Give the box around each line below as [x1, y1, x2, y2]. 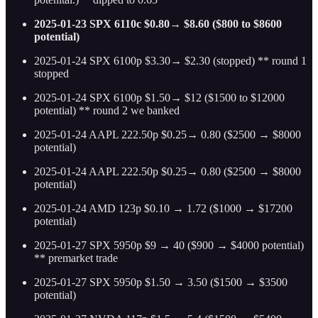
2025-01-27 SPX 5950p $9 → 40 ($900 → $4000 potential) [34, 239, 304, 252]
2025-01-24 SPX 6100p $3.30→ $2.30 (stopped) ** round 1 [34, 55, 307, 67]
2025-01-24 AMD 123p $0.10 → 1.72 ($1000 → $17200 [34, 202, 292, 215]
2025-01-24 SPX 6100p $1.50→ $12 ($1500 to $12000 [34, 92, 285, 104]
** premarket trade [34, 252, 118, 265]
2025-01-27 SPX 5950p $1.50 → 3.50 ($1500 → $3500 [34, 276, 287, 289]
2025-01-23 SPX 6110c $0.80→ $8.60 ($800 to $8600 [34, 18, 282, 31]
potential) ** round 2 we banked [34, 104, 180, 117]
